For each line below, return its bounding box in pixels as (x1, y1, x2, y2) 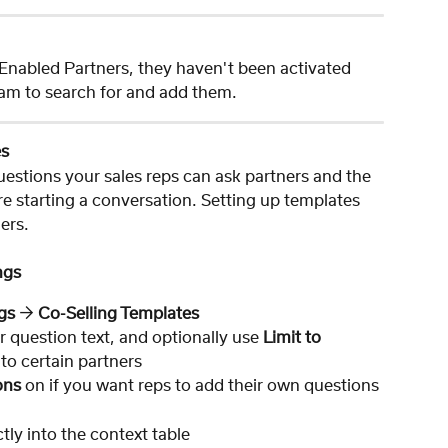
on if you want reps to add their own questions (21, 378, 379, 395)
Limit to (263, 330, 325, 347)
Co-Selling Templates (38, 305, 199, 322)
